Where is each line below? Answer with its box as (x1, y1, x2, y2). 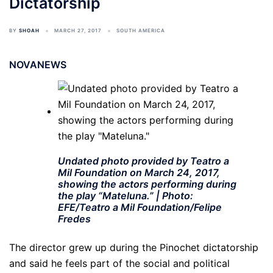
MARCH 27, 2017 (54, 27, 102, 34)
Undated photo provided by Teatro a (58, 155, 229, 168)
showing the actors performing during (58, 178, 236, 191)
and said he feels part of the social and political (9, 257, 230, 270)
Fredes (58, 213, 91, 225)
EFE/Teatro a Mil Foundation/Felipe (58, 201, 222, 214)
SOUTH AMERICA (116, 27, 165, 34)
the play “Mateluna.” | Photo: (58, 190, 193, 202)
